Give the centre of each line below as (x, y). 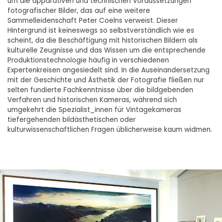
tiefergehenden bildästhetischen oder (72, 119)
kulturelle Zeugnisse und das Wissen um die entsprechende (107, 50)
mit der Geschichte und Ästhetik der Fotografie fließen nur (106, 80)
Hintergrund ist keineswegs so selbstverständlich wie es (101, 30)
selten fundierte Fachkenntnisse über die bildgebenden (100, 90)
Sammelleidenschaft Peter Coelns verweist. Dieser (93, 20)
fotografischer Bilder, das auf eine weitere (79, 10)
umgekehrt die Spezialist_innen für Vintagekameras (94, 110)
